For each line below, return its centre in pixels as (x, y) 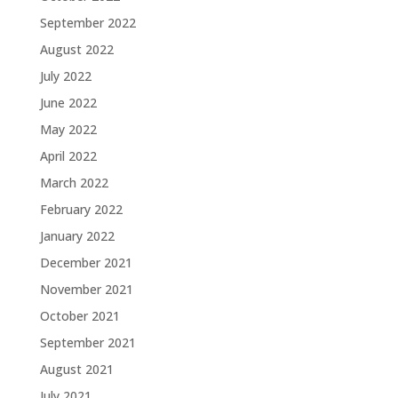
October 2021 (80, 316)
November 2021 (86, 289)
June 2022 (68, 103)
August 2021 (76, 369)
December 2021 (86, 263)
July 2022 (65, 76)
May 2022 (68, 129)
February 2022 (81, 209)
